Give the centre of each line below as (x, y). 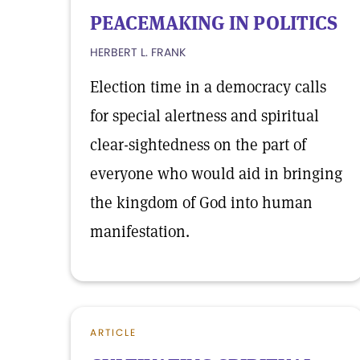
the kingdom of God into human (201, 202)
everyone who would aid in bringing (216, 174)
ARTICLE (113, 332)
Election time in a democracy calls (208, 87)
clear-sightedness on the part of (198, 145)
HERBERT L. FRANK (138, 52)
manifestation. (140, 231)
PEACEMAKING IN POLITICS (214, 23)
